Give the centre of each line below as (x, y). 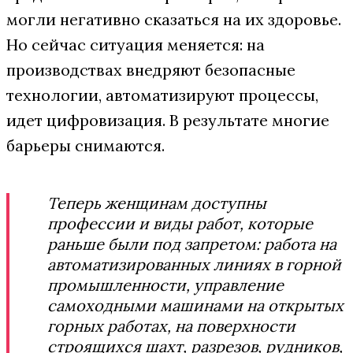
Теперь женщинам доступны (157, 203)
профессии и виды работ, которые (180, 223)
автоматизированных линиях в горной (194, 264)
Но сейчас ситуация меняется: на (136, 45)
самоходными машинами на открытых (195, 305)
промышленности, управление (165, 285)
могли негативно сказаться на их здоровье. (174, 19)
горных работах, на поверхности (171, 326)
